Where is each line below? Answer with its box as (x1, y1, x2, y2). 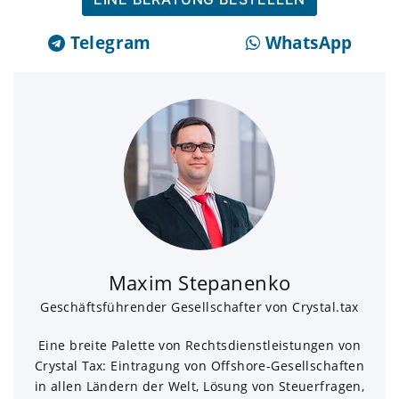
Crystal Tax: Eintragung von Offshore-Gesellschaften (34, 357, 365, 375)
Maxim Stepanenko (108, 269, 291, 297)
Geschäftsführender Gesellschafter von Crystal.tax (40, 298, 359, 316)
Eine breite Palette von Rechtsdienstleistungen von (37, 337, 361, 354)
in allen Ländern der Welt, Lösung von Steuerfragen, (34, 378, 365, 395)
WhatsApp (265, 31, 353, 55)
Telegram (69, 31, 151, 55)
